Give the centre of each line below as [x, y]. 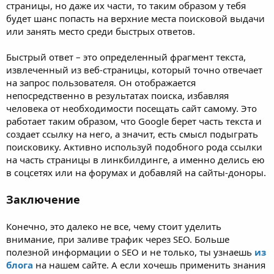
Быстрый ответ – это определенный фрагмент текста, [126, 57]
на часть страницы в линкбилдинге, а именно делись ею [135, 159]
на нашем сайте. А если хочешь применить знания [149, 265]
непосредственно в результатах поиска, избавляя [117, 95]
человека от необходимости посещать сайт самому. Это [131, 108]
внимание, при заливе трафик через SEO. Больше [118, 239]
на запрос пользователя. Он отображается [101, 82]
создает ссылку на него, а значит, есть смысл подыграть [132, 134]
